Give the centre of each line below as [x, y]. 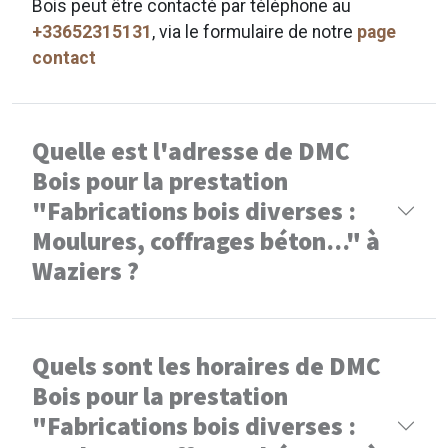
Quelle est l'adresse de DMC [191, 150]
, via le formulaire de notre [254, 32]
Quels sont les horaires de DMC [206, 365]
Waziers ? [85, 270]
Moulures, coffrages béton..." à [206, 240]
